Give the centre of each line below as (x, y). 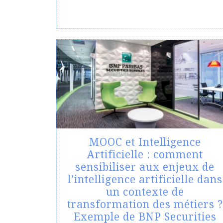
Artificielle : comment (145, 155)
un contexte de (145, 192)
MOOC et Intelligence (145, 142)
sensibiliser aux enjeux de (145, 167)
